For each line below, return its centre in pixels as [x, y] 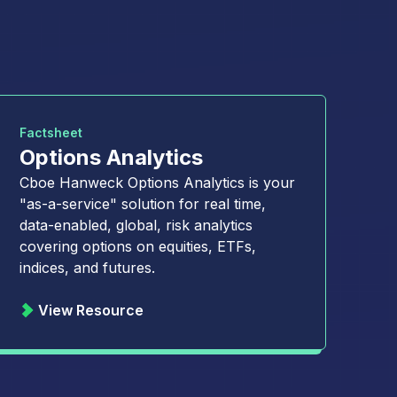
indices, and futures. [88, 268]
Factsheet [51, 132]
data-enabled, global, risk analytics [136, 225]
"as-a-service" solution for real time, [143, 204]
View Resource [91, 310]
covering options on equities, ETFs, [138, 246]
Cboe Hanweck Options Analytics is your [158, 183]
